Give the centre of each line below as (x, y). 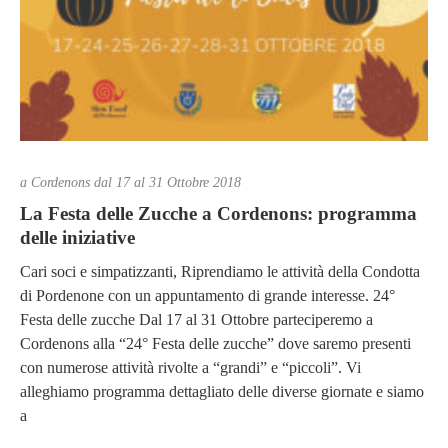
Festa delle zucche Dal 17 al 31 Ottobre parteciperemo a (196, 319)
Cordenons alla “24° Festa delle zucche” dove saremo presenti (215, 343)
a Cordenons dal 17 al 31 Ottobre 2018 (130, 183)
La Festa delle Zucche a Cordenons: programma (218, 214)
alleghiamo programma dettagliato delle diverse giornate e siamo (222, 391)
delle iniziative (77, 238)
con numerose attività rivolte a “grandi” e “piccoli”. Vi (190, 367)
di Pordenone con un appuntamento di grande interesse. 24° (207, 295)
